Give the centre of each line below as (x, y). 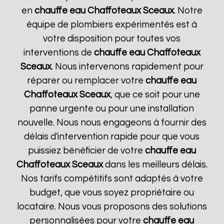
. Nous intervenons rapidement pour (127, 67)
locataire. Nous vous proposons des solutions (112, 207)
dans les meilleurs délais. (155, 165)
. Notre (188, 11)
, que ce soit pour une (155, 95)
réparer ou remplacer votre (86, 81)
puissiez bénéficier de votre (86, 151)
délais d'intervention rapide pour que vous (112, 137)
